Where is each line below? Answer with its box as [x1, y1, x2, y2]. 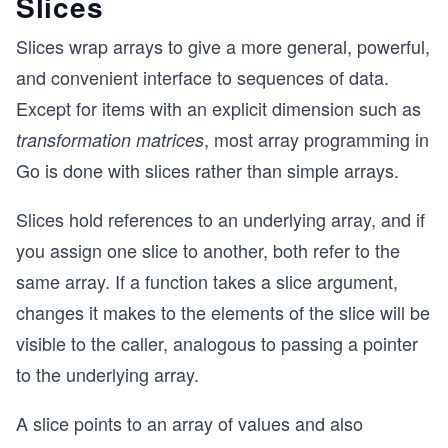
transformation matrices [16, 127, 204, 152]
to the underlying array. [16, 361, 199, 387]
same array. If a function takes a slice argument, [16, 268, 398, 294]
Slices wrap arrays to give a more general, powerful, [16, 33, 430, 59]
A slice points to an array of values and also [16, 410, 363, 436]
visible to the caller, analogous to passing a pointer [16, 330, 418, 356]
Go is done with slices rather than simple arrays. [16, 157, 399, 183]
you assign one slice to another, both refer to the [16, 237, 400, 263]
